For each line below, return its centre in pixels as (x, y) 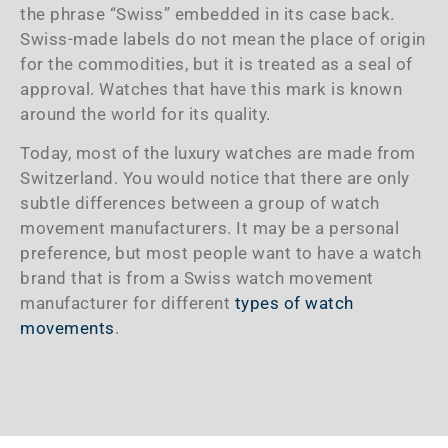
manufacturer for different (127, 303)
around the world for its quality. (145, 113)
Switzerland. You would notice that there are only (215, 178)
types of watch (294, 303)
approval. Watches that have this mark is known (211, 88)
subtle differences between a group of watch (200, 203)
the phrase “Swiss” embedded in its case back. (207, 13)
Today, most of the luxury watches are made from (218, 153)
